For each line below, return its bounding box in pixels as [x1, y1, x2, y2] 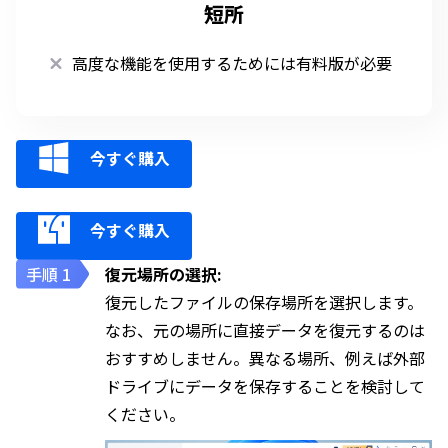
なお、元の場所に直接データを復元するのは [105, 318, 425, 343]
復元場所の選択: [105, 262, 222, 287]
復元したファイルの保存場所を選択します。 [105, 290, 423, 315]
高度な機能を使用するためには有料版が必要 [72, 51, 392, 76]
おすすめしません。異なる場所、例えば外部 [105, 346, 425, 371]
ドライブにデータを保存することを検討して [105, 374, 425, 399]
